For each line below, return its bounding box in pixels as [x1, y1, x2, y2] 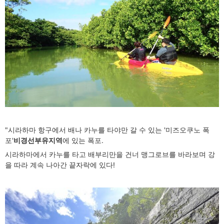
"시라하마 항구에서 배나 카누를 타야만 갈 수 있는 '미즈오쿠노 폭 [5, 125, 209, 134]
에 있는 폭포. [62, 136, 103, 145]
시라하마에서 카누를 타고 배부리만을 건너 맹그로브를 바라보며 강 [5, 150, 215, 159]
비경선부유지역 [13, 136, 62, 145]
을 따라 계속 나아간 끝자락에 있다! [5, 160, 115, 169]
